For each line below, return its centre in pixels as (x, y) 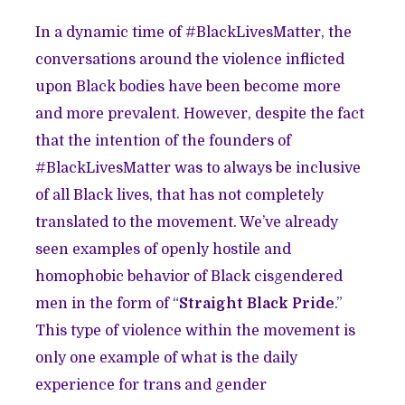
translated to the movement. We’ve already (187, 223)
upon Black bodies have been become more (188, 87)
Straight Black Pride (257, 304)
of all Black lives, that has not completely (180, 196)
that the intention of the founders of (164, 141)
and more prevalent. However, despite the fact (200, 114)
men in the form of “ (108, 304)
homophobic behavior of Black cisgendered (189, 277)
